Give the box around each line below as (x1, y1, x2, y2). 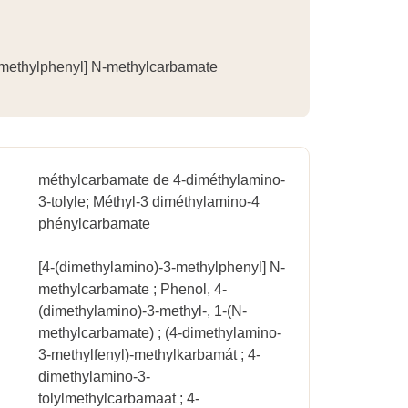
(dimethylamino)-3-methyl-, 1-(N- (38, 303, 248, 319)
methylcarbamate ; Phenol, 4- (38, 281, 228, 297)
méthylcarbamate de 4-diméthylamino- (38, 172, 286, 188)
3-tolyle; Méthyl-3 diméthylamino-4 (38, 194, 260, 209)
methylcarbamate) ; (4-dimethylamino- (38, 325, 282, 341)
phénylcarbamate (38, 216, 151, 231)
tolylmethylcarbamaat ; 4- (38, 391, 200, 406)
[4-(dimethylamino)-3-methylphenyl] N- (38, 260, 286, 275)
